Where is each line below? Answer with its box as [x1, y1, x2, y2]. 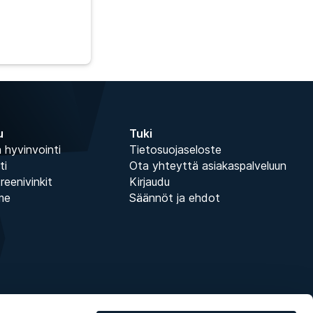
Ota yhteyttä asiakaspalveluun [129, 159, 286, 173]
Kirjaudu [129, 175, 170, 189]
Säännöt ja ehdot [129, 191, 220, 205]
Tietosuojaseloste [129, 143, 221, 156]
